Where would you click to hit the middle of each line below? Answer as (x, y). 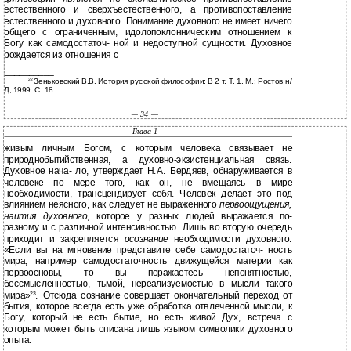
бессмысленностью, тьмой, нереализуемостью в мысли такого (148, 284)
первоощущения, (256, 205)
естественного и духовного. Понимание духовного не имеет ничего (148, 21)
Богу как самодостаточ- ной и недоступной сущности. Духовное (148, 43)
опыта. (18, 340)
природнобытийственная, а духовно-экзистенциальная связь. (148, 160)
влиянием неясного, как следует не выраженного (112, 205)
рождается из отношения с (62, 55)
